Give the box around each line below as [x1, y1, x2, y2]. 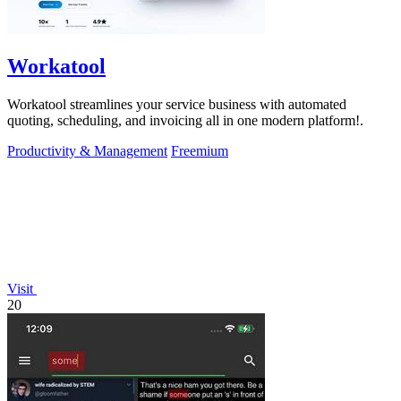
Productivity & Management [7, 143, 167, 159]
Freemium [171, 143, 228, 159]
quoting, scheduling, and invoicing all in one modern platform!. [7, 113, 363, 129]
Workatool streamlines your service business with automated [7, 97, 346, 113]
